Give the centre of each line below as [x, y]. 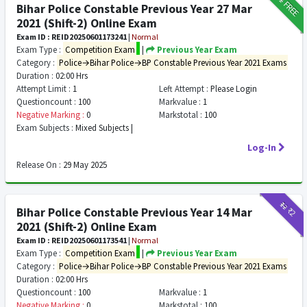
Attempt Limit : [44, 88]
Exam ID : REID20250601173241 [72, 37]
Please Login [232, 88]
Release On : [39, 164]
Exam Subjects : [45, 127]
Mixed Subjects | [103, 127]
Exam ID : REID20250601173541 [72, 240]
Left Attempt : [183, 88]
